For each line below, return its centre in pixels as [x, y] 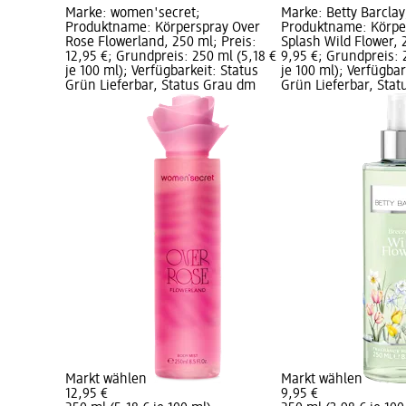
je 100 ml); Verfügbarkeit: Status [162, 72]
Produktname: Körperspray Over [163, 29]
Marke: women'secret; [133, 14]
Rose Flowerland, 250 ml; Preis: [161, 43]
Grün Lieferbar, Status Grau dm [160, 87]
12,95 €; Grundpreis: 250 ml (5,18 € [171, 58]
